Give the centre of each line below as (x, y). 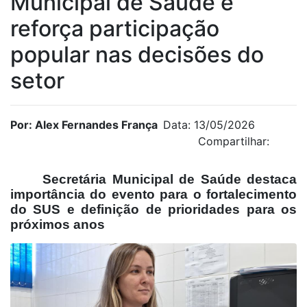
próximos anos (58, 224)
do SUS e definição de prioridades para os (153, 209)
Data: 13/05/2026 (209, 124)
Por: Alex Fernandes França (84, 124)
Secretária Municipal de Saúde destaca (170, 179)
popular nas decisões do (137, 54)
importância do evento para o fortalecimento (153, 194)
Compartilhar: (234, 141)
